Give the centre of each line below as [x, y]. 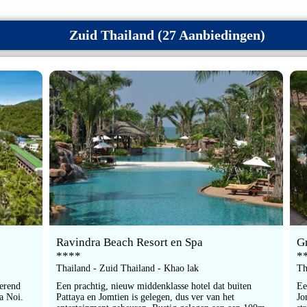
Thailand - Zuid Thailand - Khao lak [127, 269]
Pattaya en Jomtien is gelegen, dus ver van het [145, 297]
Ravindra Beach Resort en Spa [129, 243]
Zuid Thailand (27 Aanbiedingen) [167, 35]
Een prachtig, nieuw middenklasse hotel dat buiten [153, 286]
